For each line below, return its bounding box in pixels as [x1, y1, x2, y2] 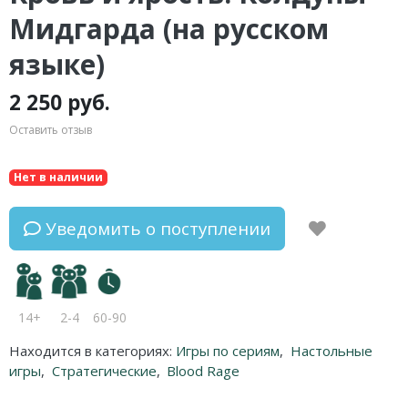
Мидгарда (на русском [9, 10, 329, 47]
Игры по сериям [176, 341, 280, 360]
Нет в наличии [13, 169, 103, 186]
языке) [9, 46, 105, 83]
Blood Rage [167, 361, 240, 380]
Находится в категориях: [9, 341, 172, 360]
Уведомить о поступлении [41, 216, 270, 240]
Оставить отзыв [9, 122, 92, 138]
